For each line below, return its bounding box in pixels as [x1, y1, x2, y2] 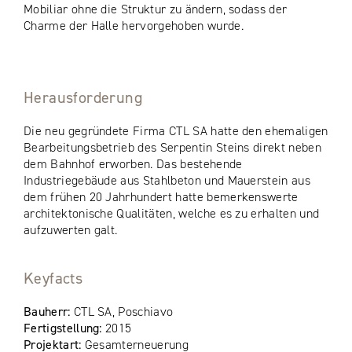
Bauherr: [24, 302, 74, 320]
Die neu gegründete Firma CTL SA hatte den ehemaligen [24, 122, 328, 139]
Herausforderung [24, 86, 142, 108]
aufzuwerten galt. [24, 221, 118, 238]
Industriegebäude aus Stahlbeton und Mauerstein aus [24, 171, 311, 189]
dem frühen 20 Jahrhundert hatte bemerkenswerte [24, 188, 299, 205]
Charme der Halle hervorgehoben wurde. [24, 16, 244, 34]
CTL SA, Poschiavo [73, 302, 174, 320]
